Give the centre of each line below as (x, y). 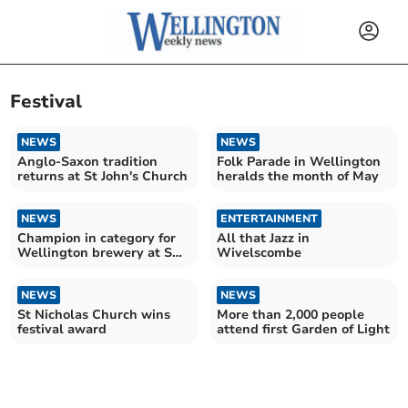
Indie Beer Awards (76, 267)
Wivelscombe (259, 252)
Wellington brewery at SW (102, 252)
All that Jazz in (263, 238)
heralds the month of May (298, 176)
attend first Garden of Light (303, 329)
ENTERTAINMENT (269, 218)
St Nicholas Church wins (94, 314)
